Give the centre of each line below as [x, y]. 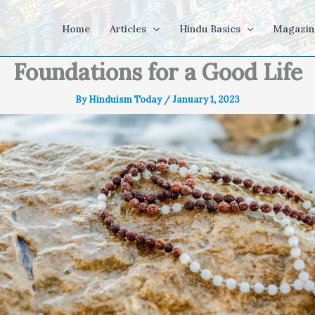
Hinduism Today [126, 99]
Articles [128, 29]
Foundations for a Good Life [157, 72]
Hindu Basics [210, 29]
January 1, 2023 [206, 99]
